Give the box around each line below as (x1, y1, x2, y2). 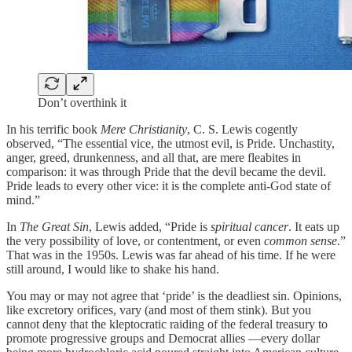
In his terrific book (6, 123, 101, 137)
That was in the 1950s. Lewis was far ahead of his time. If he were (6, 248, 335, 262)
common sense (264, 234, 337, 248)
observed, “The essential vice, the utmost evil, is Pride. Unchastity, (6, 137, 335, 151)
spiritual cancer (211, 220, 288, 234)
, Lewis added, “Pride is (89, 220, 211, 234)
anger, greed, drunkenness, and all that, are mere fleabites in (6, 151, 301, 165)
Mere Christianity (101, 123, 187, 137)
